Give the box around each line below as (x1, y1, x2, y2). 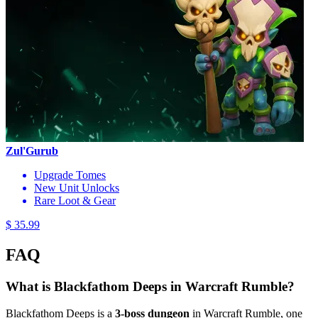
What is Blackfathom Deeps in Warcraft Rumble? (6, 278, 295, 294)
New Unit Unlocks (34, 181, 119, 194)
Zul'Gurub (6, 144, 58, 157)
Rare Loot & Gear (34, 194, 116, 207)
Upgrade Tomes (34, 168, 106, 181)
